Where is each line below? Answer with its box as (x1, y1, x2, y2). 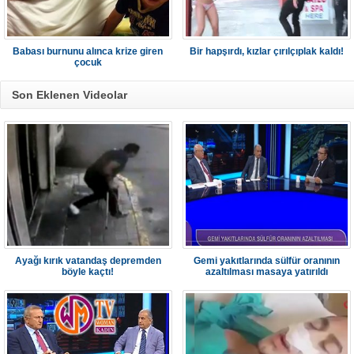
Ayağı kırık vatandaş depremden (15, 255, 161, 266)
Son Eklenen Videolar (12, 88, 127, 101)
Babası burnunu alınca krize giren (13, 46, 164, 57)
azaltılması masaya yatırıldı (205, 266, 328, 277)
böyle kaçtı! (62, 266, 115, 277)
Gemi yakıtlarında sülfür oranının (194, 255, 340, 266)
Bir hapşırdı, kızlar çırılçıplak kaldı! (190, 46, 344, 57)
